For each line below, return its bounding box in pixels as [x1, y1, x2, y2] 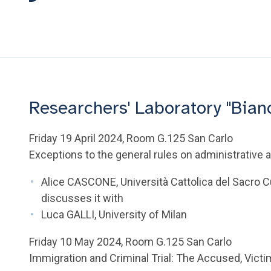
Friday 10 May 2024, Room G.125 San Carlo [29, 235, 232, 248]
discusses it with [41, 192, 124, 204]
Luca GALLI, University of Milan [41, 208, 188, 221]
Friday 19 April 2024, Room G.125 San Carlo [29, 132, 233, 145]
